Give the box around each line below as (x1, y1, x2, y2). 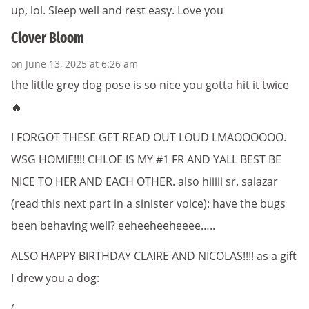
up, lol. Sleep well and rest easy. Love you (11, 3, 223, 19)
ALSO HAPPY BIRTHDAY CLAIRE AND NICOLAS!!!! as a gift (11, 248, 297, 263)
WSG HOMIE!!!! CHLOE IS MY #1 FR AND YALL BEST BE (11, 151, 281, 167)
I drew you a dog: (11, 270, 99, 286)
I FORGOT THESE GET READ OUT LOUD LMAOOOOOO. (11, 129, 286, 145)
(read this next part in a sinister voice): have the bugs (11, 195, 286, 211)
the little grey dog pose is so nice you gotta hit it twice (11, 77, 289, 92)
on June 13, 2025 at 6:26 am (11, 57, 138, 70)
